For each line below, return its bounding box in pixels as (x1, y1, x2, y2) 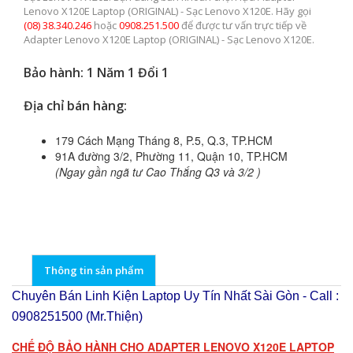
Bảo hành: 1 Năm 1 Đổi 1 (24, 64, 169, 82)
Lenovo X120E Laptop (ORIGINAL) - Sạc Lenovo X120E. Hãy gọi (24, 4, 311, 19)
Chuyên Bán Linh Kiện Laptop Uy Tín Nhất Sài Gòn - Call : (12, 289, 339, 303)
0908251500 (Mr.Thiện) (12, 310, 143, 324)
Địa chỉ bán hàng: (24, 97, 127, 115)
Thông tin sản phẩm (44, 263, 143, 278)
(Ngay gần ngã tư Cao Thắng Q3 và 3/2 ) (55, 164, 261, 180)
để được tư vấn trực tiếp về (179, 18, 307, 33)
